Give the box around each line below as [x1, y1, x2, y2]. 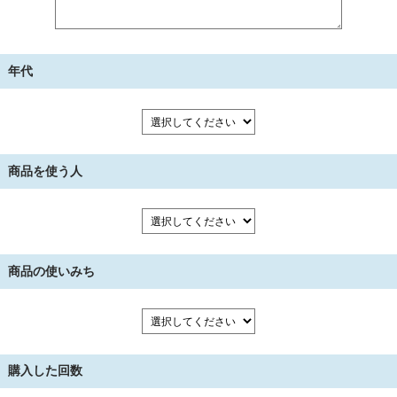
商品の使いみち [7, 263, 95, 278]
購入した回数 [7, 363, 82, 378]
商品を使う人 [7, 164, 82, 179]
